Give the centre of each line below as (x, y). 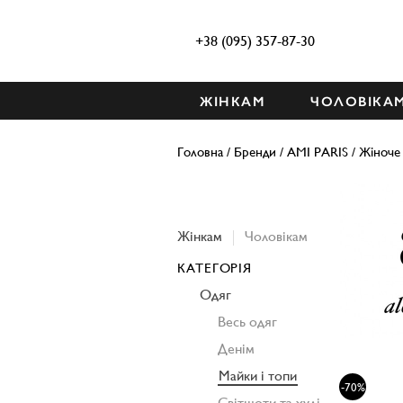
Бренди (255, 152)
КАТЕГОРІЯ (215, 268)
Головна (200, 152)
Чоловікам (276, 236)
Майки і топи (258, 376)
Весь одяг (247, 322)
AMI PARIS (318, 152)
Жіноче (380, 152)
